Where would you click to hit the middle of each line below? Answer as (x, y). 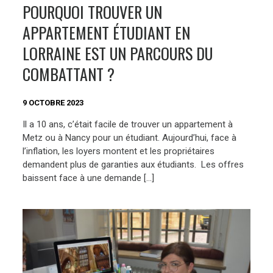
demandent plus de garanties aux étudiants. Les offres (133, 165)
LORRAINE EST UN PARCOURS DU (118, 53)
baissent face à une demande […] (89, 178)
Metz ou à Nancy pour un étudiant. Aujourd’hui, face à (130, 138)
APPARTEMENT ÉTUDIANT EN (107, 32)
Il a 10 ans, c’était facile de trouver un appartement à (128, 125)
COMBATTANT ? (69, 74)
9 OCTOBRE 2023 (53, 102)
